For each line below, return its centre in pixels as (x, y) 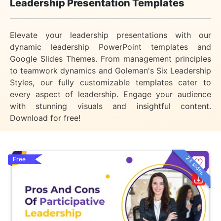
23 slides (195, 165)
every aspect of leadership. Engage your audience (110, 94)
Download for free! (45, 118)
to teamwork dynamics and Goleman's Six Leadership (110, 71)
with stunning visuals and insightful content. (110, 106)
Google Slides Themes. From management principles (110, 59)
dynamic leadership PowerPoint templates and (110, 47)
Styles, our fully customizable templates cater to (110, 82)
